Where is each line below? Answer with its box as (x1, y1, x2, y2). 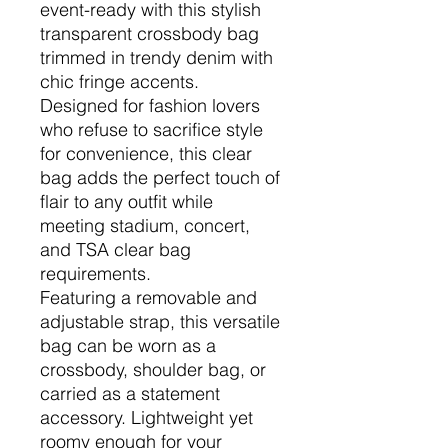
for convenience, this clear (40, 142, 252, 165)
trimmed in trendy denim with (40, 46, 273, 69)
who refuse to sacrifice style (40, 118, 263, 141)
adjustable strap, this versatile (40, 310, 280, 333)
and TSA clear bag (40, 238, 191, 261)
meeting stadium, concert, (40, 214, 250, 237)
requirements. (40, 262, 151, 285)
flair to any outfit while (40, 190, 213, 213)
